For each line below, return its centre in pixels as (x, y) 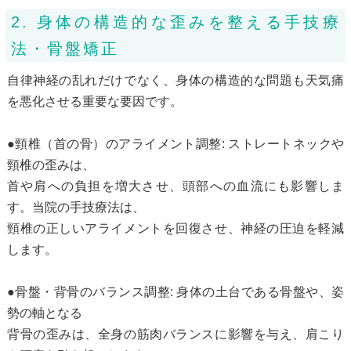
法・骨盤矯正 (65, 48)
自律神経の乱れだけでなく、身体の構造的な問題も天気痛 (175, 80)
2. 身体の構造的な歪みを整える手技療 (175, 22)
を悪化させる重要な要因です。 (94, 101)
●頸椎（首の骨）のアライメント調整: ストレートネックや (175, 143)
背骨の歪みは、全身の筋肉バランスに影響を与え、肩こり (175, 334)
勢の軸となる (44, 313)
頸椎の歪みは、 (51, 165)
